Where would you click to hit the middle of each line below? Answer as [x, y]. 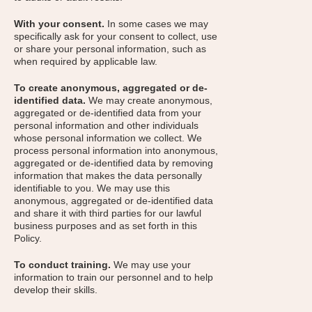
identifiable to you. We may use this [92, 188]
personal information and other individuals [106, 125]
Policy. [28, 238]
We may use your [151, 265]
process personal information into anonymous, [116, 150]
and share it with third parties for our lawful [108, 213]
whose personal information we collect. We [108, 138]
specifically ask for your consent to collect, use [116, 36]
